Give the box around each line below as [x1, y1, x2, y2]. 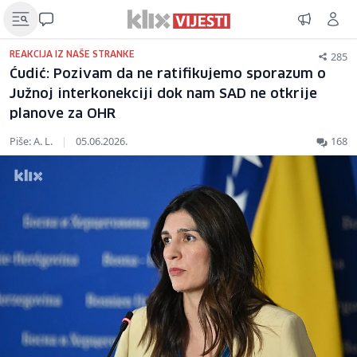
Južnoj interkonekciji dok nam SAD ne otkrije [10, 88, 317, 101]
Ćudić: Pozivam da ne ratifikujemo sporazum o [10, 68, 326, 81]
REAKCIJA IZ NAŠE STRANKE [10, 50, 135, 59]
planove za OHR [10, 108, 116, 121]
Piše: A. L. [10, 134, 55, 148]
